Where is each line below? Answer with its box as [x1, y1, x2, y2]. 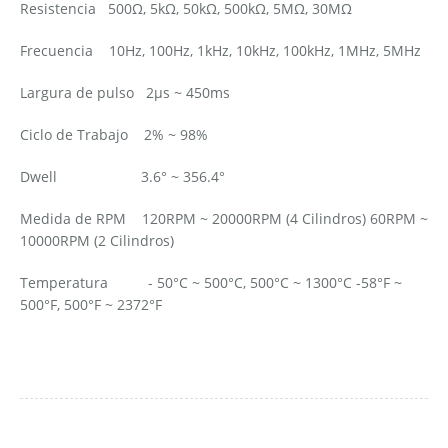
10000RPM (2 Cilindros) [20, 231, 174, 250]
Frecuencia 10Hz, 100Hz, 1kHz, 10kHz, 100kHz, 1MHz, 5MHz [20, 41, 421, 60]
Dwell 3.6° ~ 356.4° [20, 167, 225, 186]
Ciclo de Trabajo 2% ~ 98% [20, 125, 208, 144]
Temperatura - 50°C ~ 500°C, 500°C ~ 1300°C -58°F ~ [20, 273, 402, 292]
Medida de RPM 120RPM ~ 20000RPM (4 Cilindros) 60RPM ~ [20, 209, 428, 228]
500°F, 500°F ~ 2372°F [20, 295, 162, 314]
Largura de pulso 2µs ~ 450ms [20, 83, 230, 102]
